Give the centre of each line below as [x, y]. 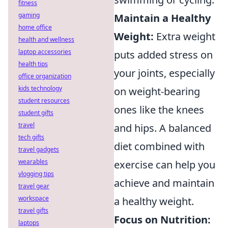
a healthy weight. [154, 202]
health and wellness [46, 39]
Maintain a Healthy [162, 18]
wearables [33, 162]
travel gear [34, 186]
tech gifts [31, 137]
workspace [34, 198]
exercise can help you [165, 165]
